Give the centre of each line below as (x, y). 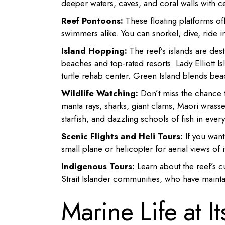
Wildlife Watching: (100, 93)
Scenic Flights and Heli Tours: (122, 136)
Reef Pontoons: (92, 20)
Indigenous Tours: (98, 166)
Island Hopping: (94, 50)
